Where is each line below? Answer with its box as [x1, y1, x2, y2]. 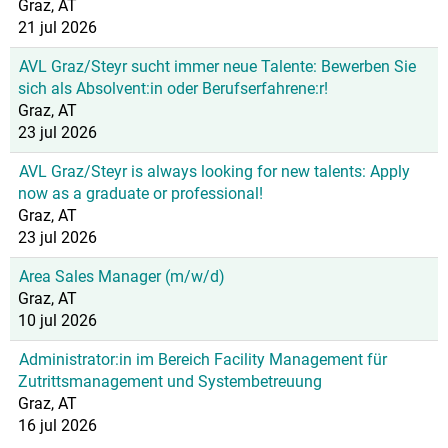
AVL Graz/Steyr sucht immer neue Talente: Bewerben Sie [19, 57, 416, 76]
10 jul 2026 [18, 311, 97, 330]
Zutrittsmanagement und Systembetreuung [18, 372, 322, 391]
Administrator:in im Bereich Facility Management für [19, 350, 387, 369]
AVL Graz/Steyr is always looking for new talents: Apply [19, 162, 410, 181]
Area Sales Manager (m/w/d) [19, 267, 225, 286]
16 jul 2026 [18, 416, 97, 435]
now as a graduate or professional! [18, 184, 263, 203]
